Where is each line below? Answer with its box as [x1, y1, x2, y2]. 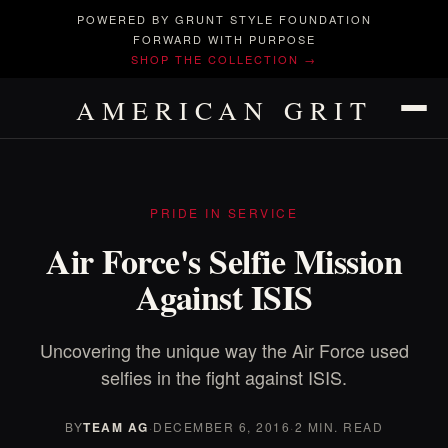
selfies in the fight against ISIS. [101, 364, 347, 390]
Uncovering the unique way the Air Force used [39, 337, 409, 363]
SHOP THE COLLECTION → [131, 51, 317, 67]
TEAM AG [83, 418, 149, 436]
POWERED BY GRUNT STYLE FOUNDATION [76, 11, 372, 27]
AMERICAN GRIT [75, 93, 373, 127]
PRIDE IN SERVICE [150, 204, 298, 221]
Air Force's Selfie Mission [46, 236, 402, 286]
